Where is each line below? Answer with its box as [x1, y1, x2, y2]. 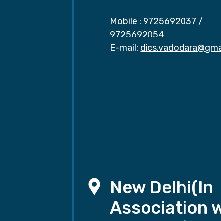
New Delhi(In [110, 177, 214, 198]
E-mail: [110, 42, 139, 54]
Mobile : [110, 16, 142, 27]
